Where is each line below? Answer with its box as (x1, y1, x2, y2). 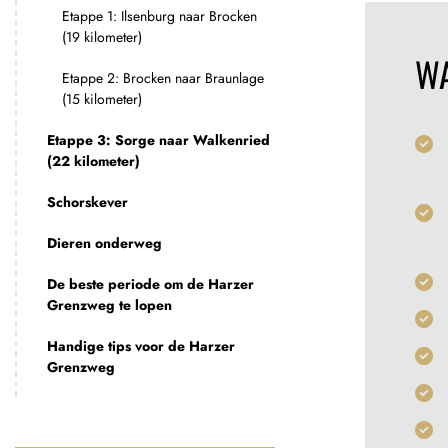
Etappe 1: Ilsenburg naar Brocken (62, 6, 257, 26)
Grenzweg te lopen (47, 295, 172, 315)
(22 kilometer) (47, 151, 140, 171)
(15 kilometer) (62, 89, 142, 109)
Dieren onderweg (47, 233, 162, 253)
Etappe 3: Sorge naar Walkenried (47, 130, 270, 150)
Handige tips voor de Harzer (47, 336, 235, 356)
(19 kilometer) (62, 27, 142, 47)
